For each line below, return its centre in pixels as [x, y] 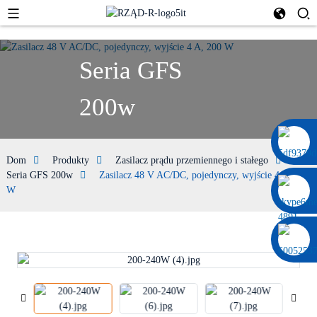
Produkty [70, 160]
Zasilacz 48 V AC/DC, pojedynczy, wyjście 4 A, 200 [204, 175]
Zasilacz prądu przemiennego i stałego [191, 160]
